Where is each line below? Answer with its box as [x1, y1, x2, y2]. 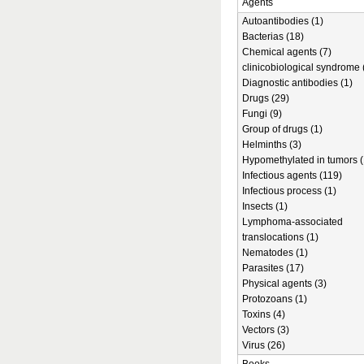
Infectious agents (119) [242, 170, 342, 181]
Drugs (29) [242, 93, 289, 104]
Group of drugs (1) [242, 123, 323, 135]
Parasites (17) [242, 262, 304, 274]
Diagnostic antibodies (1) [242, 77, 353, 89]
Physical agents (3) [242, 278, 327, 289]
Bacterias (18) [242, 31, 304, 42]
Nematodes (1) [242, 247, 308, 258]
